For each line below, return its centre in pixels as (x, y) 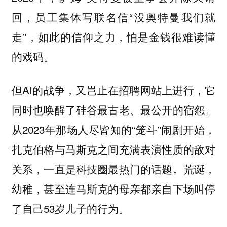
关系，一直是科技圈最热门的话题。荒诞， (113, 169)
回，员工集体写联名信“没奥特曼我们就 (113, 16)
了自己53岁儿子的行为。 (70, 209)
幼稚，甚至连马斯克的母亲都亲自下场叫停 (113, 189)
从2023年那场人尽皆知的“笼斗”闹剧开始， (113, 129)
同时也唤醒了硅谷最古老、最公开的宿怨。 (113, 110)
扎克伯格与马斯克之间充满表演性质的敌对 (113, 149)
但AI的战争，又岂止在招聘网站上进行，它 (113, 90)
